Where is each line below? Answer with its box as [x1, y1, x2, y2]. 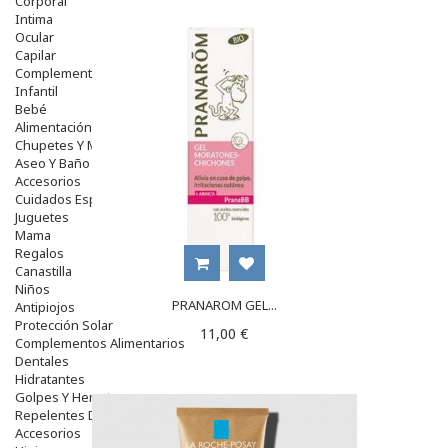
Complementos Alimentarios [15, 333, 185, 352]
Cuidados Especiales [15, 189, 139, 208]
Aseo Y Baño [15, 153, 90, 172]
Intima [15, 9, 53, 28]
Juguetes [15, 207, 69, 226]
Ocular [15, 27, 54, 46]
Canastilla [15, 261, 72, 280]
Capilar [15, 45, 56, 64]
